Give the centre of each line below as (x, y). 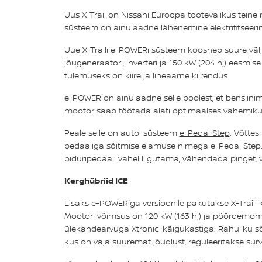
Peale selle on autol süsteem (122, 132)
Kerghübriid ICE (96, 180)
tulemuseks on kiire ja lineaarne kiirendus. (146, 75)
